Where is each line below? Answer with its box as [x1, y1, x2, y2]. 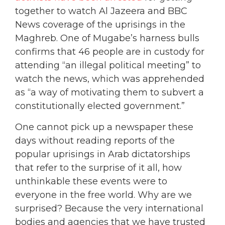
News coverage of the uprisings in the [15, 19, 185, 31]
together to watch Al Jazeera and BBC [15, 6, 187, 17]
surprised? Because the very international [15, 202, 203, 214]
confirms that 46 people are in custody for [15, 46, 204, 58]
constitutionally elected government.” [15, 100, 185, 112]
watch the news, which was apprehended [15, 73, 204, 85]
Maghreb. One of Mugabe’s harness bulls [15, 33, 199, 44]
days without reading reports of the [15, 135, 175, 146]
